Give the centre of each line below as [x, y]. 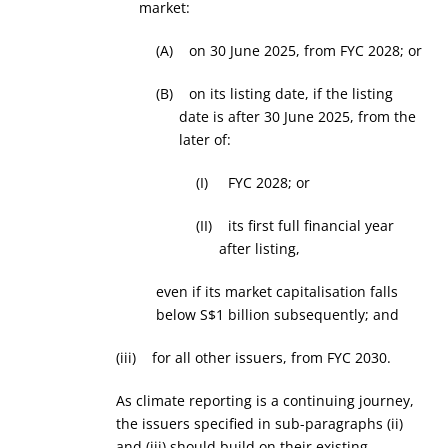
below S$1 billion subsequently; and [280, 314]
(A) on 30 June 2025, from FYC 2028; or [289, 50]
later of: [204, 139]
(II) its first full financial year [295, 225]
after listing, [259, 248]
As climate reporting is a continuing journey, [265, 400]
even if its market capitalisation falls [277, 291]
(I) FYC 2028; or [253, 182]
